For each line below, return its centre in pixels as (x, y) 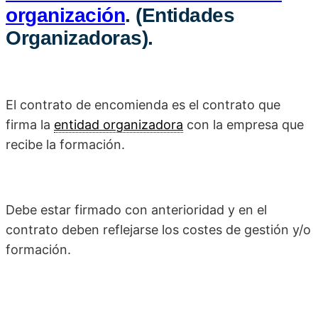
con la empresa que (243, 125)
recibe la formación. (65, 145)
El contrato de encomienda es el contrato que (143, 105)
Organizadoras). (79, 38)
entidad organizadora (119, 125)
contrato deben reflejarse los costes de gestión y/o (158, 230)
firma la (30, 125)
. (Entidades (180, 16)
